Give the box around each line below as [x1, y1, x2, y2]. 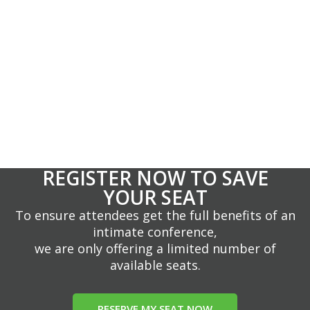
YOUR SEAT [102, 184, 208, 210]
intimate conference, [93, 224, 217, 240]
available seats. [109, 257, 201, 273]
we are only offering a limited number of [34, 240, 276, 257]
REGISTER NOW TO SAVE [42, 165, 268, 191]
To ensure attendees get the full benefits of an [15, 207, 295, 224]
